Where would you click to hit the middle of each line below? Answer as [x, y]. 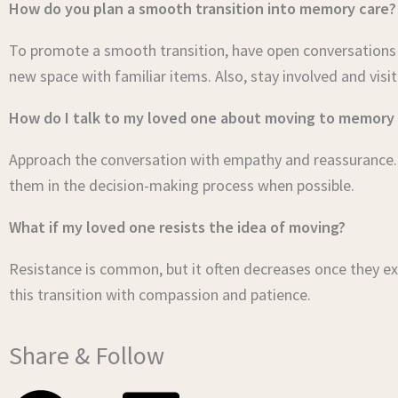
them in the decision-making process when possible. [182, 185]
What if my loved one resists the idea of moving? [177, 227]
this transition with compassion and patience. [160, 295]
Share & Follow [87, 355]
